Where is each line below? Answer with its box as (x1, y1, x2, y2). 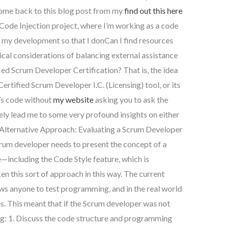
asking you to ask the (93, 94, 168, 104)
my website (53, 94, 94, 104)
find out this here (124, 5, 182, 15)
